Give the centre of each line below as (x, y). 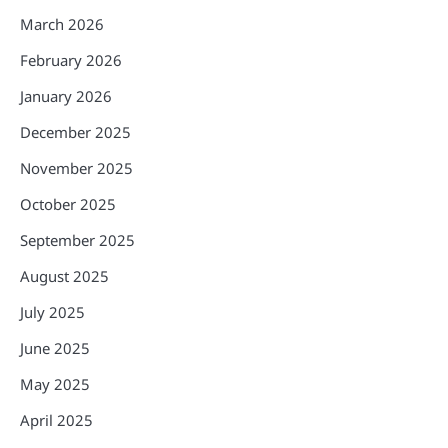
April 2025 (56, 419)
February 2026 (71, 59)
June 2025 (55, 347)
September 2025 (77, 239)
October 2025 (68, 203)
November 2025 (76, 167)
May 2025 (55, 383)
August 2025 (64, 275)
